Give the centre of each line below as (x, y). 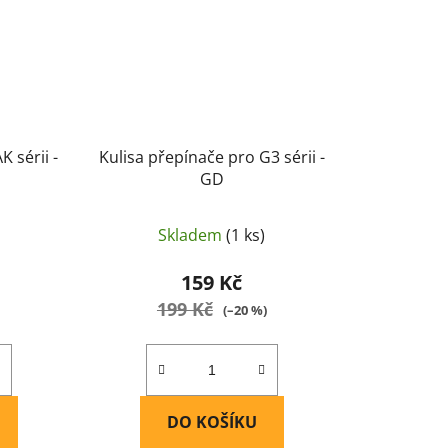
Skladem (192, 235)
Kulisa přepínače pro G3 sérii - (211, 157)
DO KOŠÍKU (211, 422)
